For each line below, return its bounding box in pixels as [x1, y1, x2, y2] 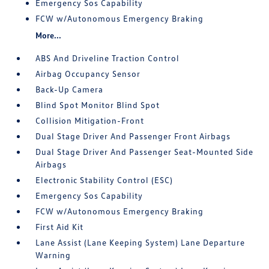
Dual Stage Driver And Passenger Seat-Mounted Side [35, 147, 254, 157]
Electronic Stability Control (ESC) [35, 175, 174, 185]
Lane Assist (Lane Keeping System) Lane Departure [35, 237, 246, 247]
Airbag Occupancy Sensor [35, 68, 141, 79]
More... [35, 30, 62, 40]
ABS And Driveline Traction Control [35, 53, 180, 63]
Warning [35, 250, 71, 260]
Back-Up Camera [35, 84, 104, 94]
